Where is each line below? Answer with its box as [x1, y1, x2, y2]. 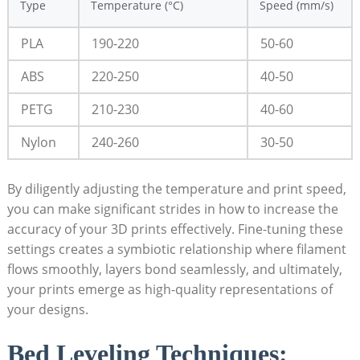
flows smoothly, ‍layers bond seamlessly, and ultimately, [6, 260, 342, 279]
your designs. [6, 301, 88, 319]
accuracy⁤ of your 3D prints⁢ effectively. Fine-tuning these [6, 220, 343, 239]
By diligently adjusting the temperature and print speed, [6, 180, 346, 198]
